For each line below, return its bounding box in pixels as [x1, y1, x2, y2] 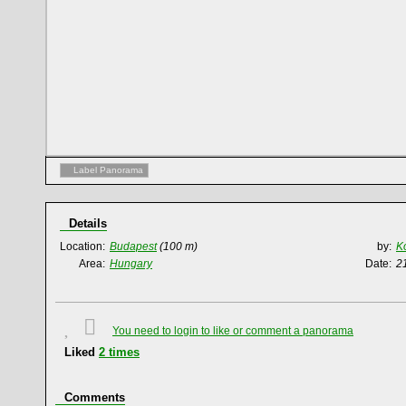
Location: [60, 240, 105, 253]
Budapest [110, 240, 157, 253]
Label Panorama [73, 165, 143, 175]
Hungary [110, 257, 152, 270]
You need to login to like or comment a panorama [112, 324, 353, 337]
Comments [64, 391, 125, 404]
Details [69, 217, 107, 230]
